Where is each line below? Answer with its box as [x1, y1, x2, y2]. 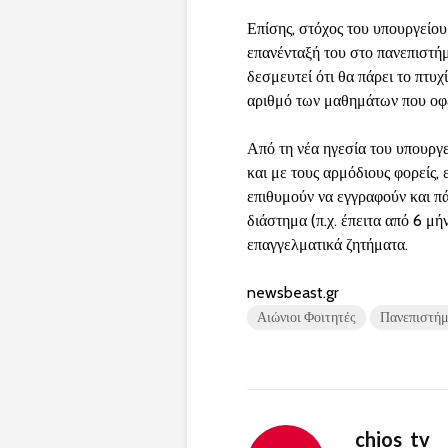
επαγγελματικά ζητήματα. [247, 235, 408, 255]
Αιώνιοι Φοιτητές [257, 308, 356, 327]
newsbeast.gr [247, 283, 339, 303]
